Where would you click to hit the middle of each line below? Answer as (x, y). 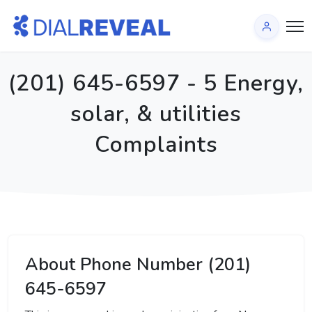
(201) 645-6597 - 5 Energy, (156, 83)
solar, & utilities (156, 114)
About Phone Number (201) (138, 264)
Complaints (156, 145)
